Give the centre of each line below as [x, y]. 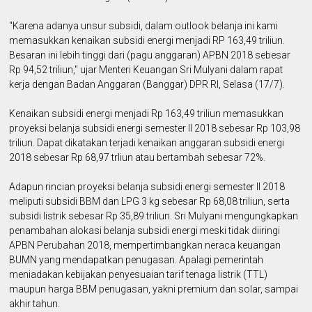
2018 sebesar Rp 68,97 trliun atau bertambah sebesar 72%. [138, 157]
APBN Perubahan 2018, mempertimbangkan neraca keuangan [145, 245]
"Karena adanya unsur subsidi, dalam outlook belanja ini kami [144, 25]
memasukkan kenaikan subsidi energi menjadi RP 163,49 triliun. [147, 40]
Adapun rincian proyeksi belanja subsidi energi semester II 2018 [147, 186]
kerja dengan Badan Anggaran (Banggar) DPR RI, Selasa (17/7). [147, 84]
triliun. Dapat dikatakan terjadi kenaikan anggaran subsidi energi [147, 142]
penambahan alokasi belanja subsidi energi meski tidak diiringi [145, 230]
